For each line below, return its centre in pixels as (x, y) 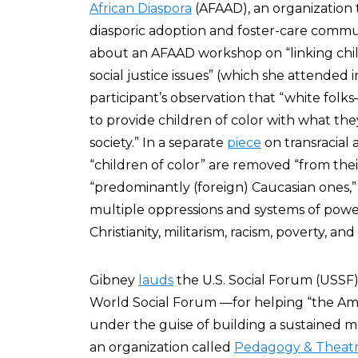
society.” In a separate (158, 143)
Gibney (114, 280)
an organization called (162, 347)
